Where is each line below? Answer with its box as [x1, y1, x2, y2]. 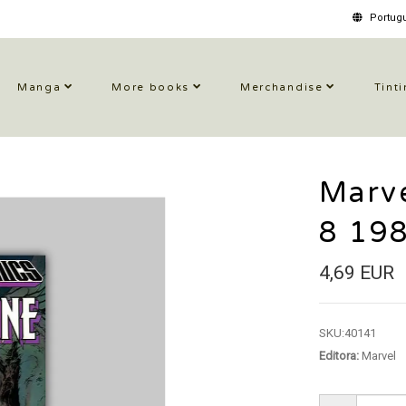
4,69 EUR [318, 262, 394, 284]
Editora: [318, 349, 359, 362]
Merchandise [240, 82, 324, 93]
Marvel [358, 349, 396, 362]
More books [111, 82, 190, 93]
